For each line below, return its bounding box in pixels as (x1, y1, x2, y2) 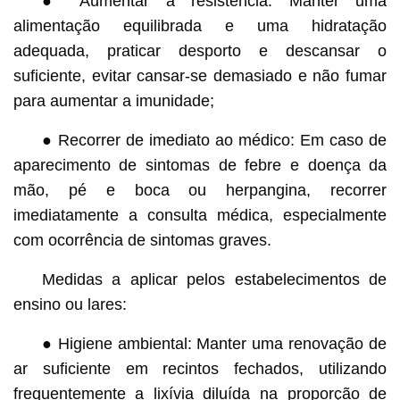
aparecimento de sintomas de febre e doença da (12, 155, 387, 174)
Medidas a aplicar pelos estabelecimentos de (41, 270, 387, 288)
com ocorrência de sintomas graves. (12, 230, 271, 249)
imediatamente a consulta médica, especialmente (12, 205, 387, 224)
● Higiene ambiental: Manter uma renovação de (41, 334, 387, 353)
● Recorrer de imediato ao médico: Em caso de (41, 130, 387, 149)
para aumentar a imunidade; (12, 91, 214, 110)
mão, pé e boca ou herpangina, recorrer (12, 180, 387, 199)
